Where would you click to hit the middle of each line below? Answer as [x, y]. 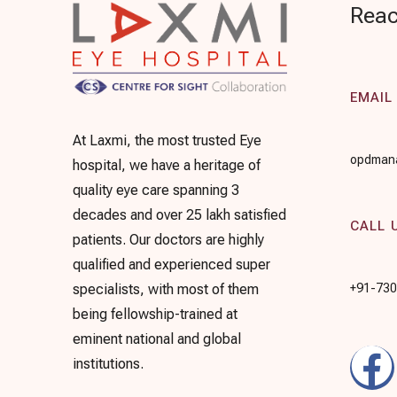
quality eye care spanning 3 [156, 191]
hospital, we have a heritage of [167, 166]
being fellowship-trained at [156, 315]
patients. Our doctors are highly [169, 240]
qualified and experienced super [172, 265]
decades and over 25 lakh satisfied [180, 215]
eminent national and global [157, 339]
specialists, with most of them [166, 290]
